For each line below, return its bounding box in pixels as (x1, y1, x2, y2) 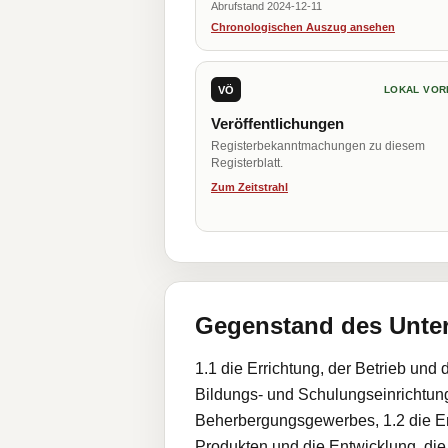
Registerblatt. (211, 156, 283, 170)
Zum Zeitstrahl (211, 181, 288, 193)
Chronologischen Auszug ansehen (211, 21, 395, 33)
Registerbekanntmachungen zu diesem (211, 139, 425, 153)
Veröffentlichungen (211, 115, 344, 132)
